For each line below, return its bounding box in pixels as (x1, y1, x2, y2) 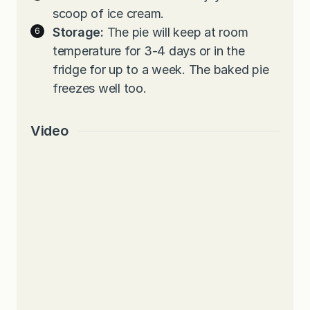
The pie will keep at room (107, 25, 248, 40)
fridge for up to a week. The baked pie (53, 62, 269, 77)
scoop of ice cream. (53, 6, 167, 21)
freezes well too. (53, 81, 150, 96)
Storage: (53, 25, 107, 40)
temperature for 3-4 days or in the (53, 44, 245, 59)
